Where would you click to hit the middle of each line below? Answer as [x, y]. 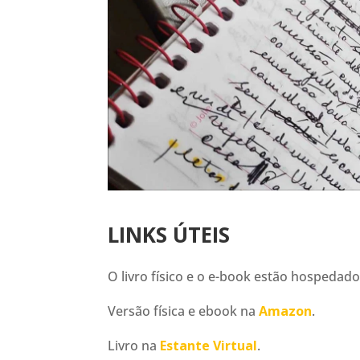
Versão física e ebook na [184, 311]
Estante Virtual [209, 345]
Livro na [134, 345]
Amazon [286, 311]
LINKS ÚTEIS [169, 234]
